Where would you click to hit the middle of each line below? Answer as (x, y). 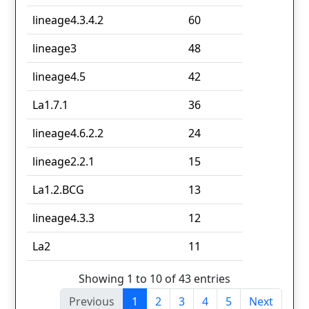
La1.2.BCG (58, 190)
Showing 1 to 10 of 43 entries (154, 278)
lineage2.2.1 (63, 162)
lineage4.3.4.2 (68, 20)
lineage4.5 (59, 77)
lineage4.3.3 (63, 218)
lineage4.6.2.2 (68, 133)
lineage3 (54, 49)
